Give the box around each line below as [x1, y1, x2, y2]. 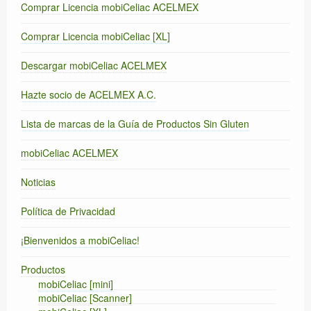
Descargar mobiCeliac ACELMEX [21, 58, 167, 73]
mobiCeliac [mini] [38, 277, 113, 292]
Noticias [21, 175, 56, 190]
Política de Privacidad [21, 204, 115, 219]
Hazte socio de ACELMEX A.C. [21, 87, 156, 102]
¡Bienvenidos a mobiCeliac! [21, 233, 140, 248]
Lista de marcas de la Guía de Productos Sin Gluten [21, 117, 249, 131]
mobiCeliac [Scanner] [38, 291, 132, 305]
